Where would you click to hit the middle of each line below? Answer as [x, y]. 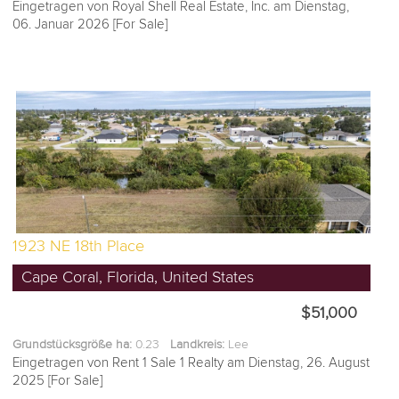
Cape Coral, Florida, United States [138, 278]
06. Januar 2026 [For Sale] [90, 24]
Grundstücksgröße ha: [73, 345]
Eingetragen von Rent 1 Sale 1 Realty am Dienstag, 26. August [191, 363]
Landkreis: [198, 345]
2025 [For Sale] [58, 381]
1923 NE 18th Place [79, 247]
